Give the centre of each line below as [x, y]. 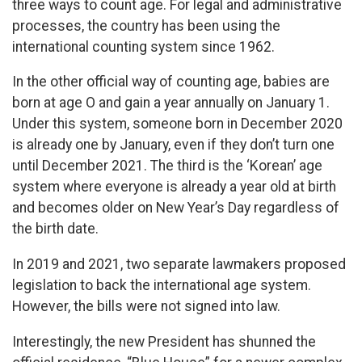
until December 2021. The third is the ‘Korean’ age [167, 166]
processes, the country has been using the [146, 25]
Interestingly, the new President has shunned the [164, 341]
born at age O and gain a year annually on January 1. [171, 103]
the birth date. [55, 229]
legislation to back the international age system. [162, 286]
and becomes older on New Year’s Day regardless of [176, 208]
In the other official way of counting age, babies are [171, 82]
